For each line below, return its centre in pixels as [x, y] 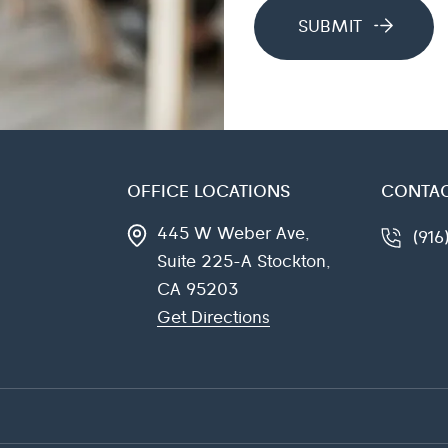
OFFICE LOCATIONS [208, 192]
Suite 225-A [204, 262]
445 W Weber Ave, [233, 234]
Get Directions [213, 318]
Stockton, [294, 262]
